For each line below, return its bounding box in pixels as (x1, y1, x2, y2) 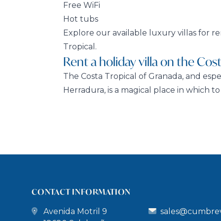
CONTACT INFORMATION (32, 186, 131, 197)
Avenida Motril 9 (43, 207, 107, 217)
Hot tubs (63, 14, 98, 24)
